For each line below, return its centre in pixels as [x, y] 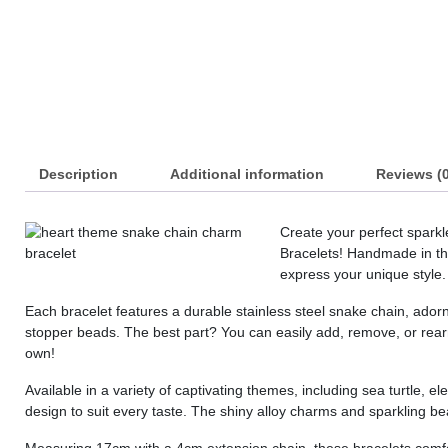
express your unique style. [363, 274]
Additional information [247, 174]
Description [78, 174]
